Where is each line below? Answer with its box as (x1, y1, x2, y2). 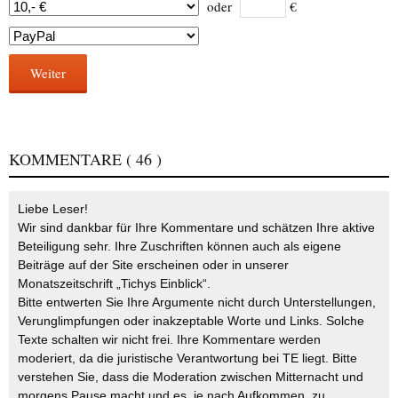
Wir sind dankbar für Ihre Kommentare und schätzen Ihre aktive (18, 220, 375, 235)
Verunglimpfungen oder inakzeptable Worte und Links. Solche (18, 314, 364, 329)
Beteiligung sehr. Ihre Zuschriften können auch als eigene (18, 239, 341, 254)
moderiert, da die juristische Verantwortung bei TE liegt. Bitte (18, 351, 357, 366)
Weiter (30, 64, 66, 83)
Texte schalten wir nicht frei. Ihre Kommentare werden (18, 332, 321, 347)
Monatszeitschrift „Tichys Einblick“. (18, 276, 211, 291)
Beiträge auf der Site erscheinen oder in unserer (18, 258, 289, 273)
